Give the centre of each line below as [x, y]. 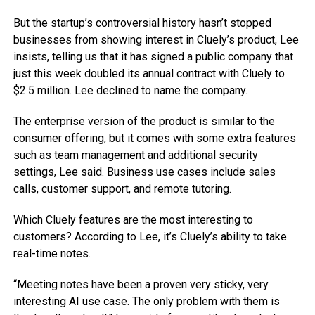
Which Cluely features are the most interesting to [133, 220]
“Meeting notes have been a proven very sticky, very [141, 284]
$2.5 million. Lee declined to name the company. [130, 90]
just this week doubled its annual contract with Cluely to [149, 73]
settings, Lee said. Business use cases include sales [144, 172]
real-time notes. [52, 253]
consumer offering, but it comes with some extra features [154, 138]
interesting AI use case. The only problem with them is [146, 301]
